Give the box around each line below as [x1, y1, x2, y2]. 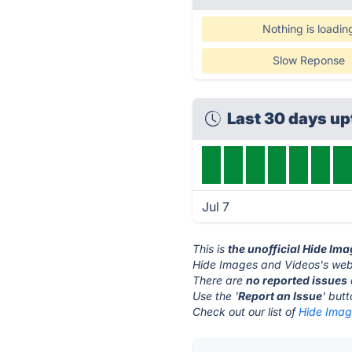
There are [192, 273, 247, 287]
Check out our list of [192, 305, 299, 318]
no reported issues [246, 273, 348, 287]
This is [192, 242, 229, 255]
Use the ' [192, 289, 239, 302]
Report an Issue [238, 289, 323, 302]
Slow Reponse [272, 53, 345, 67]
